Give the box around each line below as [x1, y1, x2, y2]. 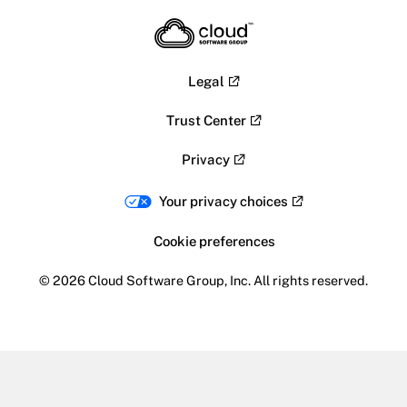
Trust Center [165, 113, 246, 129]
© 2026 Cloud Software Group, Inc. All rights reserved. [39, 273, 368, 289]
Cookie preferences [153, 233, 275, 250]
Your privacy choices [158, 194, 288, 210]
